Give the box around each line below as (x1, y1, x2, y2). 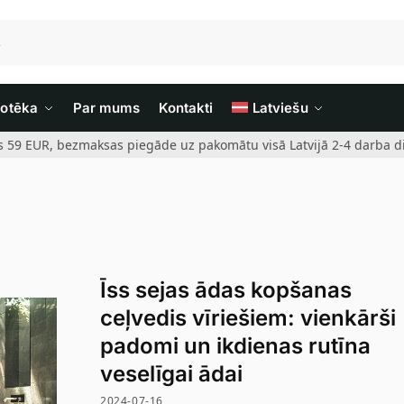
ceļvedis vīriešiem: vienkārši (100, 305, 397, 331)
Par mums (72, 99, 141, 116)
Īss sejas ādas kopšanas (100, 277, 353, 303)
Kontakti (158, 99, 214, 116)
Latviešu (252, 99, 308, 116)
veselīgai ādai (100, 361, 243, 387)
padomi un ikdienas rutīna (100, 333, 372, 359)
